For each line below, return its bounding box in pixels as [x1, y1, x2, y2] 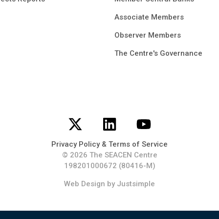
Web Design [64, 179, 105, 188]
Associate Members [114, 13, 184, 22]
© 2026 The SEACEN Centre [62, 151, 157, 160]
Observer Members [114, 31, 181, 40]
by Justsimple [105, 179, 155, 188]
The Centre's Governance [114, 49, 202, 58]
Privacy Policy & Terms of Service [51, 140, 168, 149]
